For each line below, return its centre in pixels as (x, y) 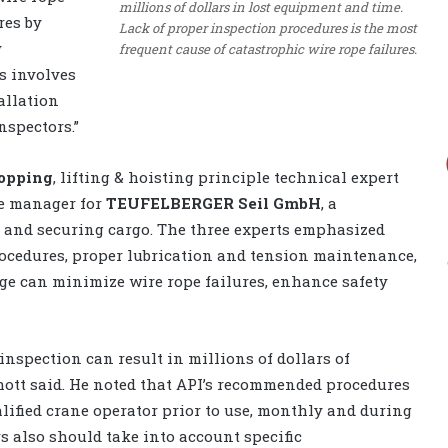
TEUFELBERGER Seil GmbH (213, 202)
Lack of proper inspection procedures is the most (268, 27)
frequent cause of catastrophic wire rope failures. (268, 48)
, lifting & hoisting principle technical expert (226, 176)
